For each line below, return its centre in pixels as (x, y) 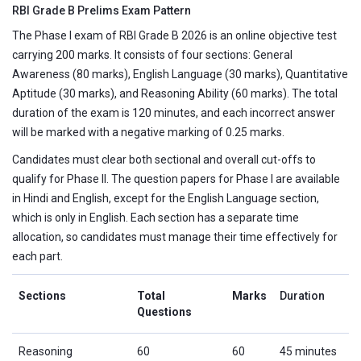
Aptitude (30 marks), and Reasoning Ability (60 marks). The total (175, 93)
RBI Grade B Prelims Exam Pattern (102, 10)
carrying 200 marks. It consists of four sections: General (152, 54)
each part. (37, 256)
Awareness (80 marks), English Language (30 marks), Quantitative (180, 74)
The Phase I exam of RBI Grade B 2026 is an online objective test (174, 35)
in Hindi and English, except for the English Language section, (166, 198)
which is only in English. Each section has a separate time (156, 217)
